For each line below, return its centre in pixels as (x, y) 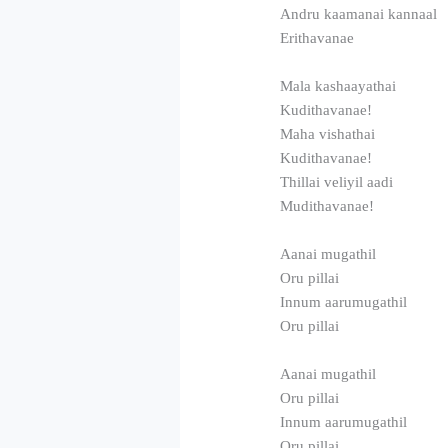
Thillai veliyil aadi (337, 181)
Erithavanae (317, 37)
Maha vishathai (328, 133)
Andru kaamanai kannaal (359, 13)
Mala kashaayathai (338, 85)
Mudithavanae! (327, 205)
